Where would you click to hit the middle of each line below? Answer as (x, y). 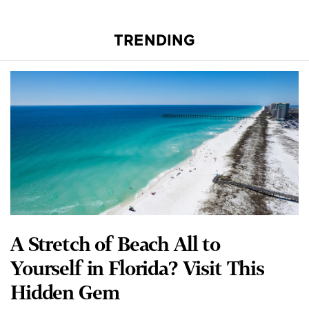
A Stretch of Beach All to (115, 243)
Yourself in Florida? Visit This (137, 268)
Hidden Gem (65, 292)
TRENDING (154, 41)
